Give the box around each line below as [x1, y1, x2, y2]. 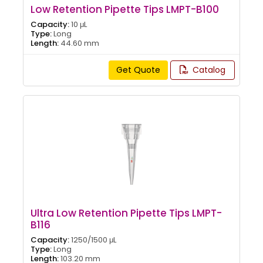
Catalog [190, 63, 225, 76]
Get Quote [116, 63, 160, 76]
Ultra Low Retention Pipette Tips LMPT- [31, 205, 222, 220]
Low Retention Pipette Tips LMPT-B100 [31, 2, 219, 16]
